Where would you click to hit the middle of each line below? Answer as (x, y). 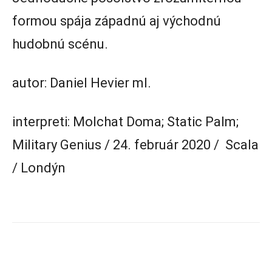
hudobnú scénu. (60, 44)
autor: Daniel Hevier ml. (82, 83)
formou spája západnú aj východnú (117, 21)
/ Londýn (39, 168)
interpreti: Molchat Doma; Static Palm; (125, 121)
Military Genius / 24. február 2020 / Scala (135, 144)
